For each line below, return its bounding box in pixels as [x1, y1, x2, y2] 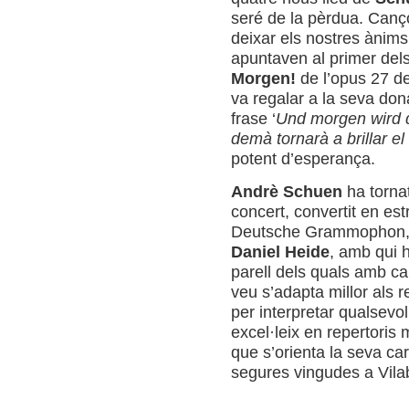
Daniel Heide [230, 242, 330, 261]
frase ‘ [230, 109, 276, 128]
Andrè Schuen [230, 182, 342, 201]
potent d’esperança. [230, 149, 375, 168]
